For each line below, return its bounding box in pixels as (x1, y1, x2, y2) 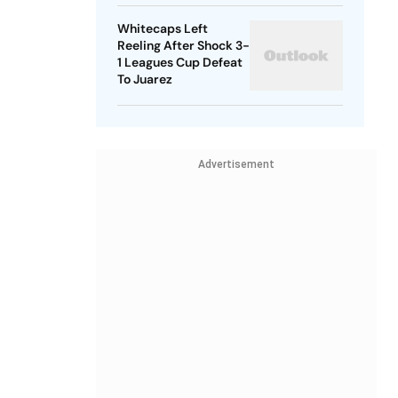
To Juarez (116, 71, 172, 88)
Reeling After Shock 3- (116, 37, 250, 54)
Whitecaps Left (116, 20, 208, 37)
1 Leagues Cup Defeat (116, 54, 243, 71)
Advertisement (197, 158, 275, 171)
